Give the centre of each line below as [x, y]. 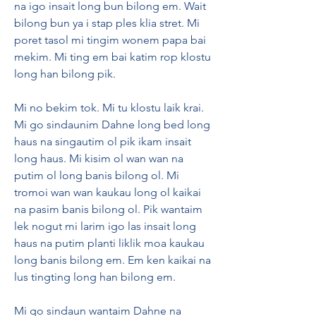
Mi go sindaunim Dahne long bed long [112, 124]
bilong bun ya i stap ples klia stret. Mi [107, 23]
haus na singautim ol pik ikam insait [103, 141]
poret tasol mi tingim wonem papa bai [110, 40]
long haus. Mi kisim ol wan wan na [99, 158]
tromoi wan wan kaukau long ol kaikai [108, 192]
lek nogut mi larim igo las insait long [105, 226]
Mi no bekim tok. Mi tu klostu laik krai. [109, 108]
